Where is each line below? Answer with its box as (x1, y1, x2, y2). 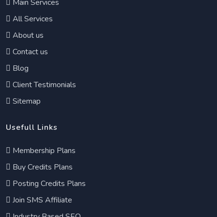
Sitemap (11, 96, 41, 107)
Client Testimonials (11, 79, 76, 90)
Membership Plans (11, 145, 76, 156)
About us (11, 30, 44, 41)
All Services (11, 14, 53, 24)
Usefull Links (6, 122, 58, 133)
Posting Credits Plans (11, 178, 86, 189)
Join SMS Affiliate (11, 195, 72, 205)
